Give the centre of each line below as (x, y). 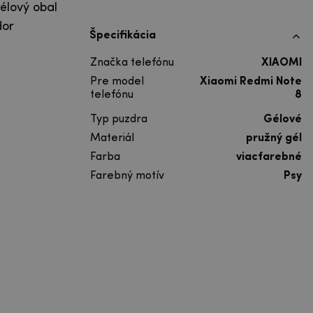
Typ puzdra (119, 120)
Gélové (283, 120)
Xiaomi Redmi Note (251, 82)
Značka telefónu (132, 63)
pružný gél (274, 139)
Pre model (117, 82)
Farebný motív (127, 176)
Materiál (112, 139)
